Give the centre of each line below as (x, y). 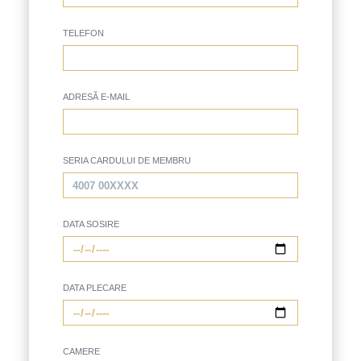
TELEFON (83, 33)
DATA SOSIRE (91, 224)
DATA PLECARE (95, 288)
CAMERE (81, 351)
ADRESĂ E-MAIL (96, 97)
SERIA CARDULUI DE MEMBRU (127, 160)
